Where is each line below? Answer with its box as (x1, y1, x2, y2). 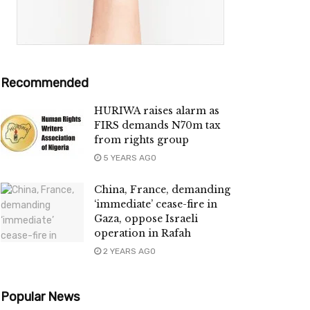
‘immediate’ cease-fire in (94, 198, 217, 211)
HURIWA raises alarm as (94, 104, 219, 118)
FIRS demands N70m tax (94, 119, 221, 132)
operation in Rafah (94, 227, 191, 240)
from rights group (94, 134, 189, 147)
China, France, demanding (94, 183, 230, 197)
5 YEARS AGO (101, 153, 156, 163)
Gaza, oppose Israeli (94, 212, 198, 226)
